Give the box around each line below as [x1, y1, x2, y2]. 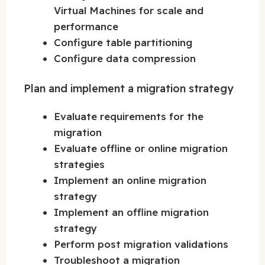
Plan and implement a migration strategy [24, 82, 234, 96]
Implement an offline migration [54, 206, 209, 219]
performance [54, 20, 118, 33]
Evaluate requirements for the [54, 110, 203, 123]
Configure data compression [54, 51, 196, 64]
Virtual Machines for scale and [54, 4, 203, 17]
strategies [54, 158, 105, 171]
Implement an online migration [54, 174, 206, 187]
